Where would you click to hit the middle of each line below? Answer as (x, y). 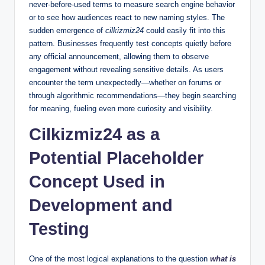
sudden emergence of (67, 30)
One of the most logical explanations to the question (119, 258)
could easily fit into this (185, 30)
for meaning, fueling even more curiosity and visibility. (121, 108)
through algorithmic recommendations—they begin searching (132, 95)
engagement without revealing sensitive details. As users (126, 69)
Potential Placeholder (116, 158)
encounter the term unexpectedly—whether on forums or (125, 82)
